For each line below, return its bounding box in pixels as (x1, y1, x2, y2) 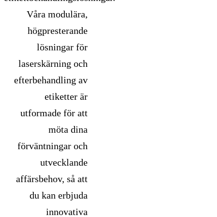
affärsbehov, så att (15, 173, 88, 185)
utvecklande (40, 157, 88, 168)
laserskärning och (18, 58, 88, 69)
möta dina (48, 124, 88, 135)
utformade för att (20, 108, 88, 119)
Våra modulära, (26, 9, 88, 20)
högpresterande (27, 25, 88, 36)
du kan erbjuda (29, 190, 88, 201)
